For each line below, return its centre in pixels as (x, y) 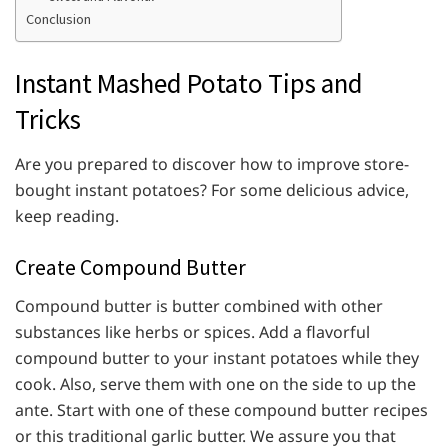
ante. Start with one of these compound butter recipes (221, 410)
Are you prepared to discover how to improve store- (212, 163)
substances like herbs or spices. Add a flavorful (192, 332)
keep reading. (67, 215)
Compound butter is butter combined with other (199, 306)
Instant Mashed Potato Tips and (189, 82)
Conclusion (58, 19)
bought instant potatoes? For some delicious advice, (212, 189)
